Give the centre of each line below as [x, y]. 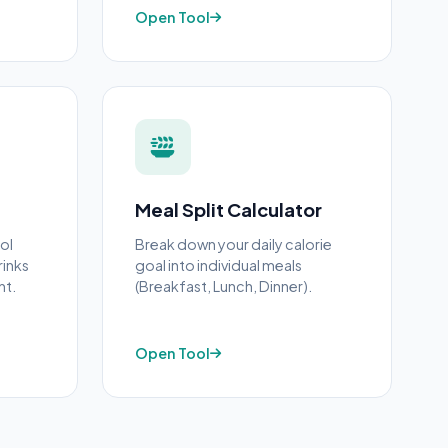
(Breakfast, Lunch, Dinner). [223, 286]
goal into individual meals [218, 265]
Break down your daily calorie [233, 244]
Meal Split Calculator [228, 209]
